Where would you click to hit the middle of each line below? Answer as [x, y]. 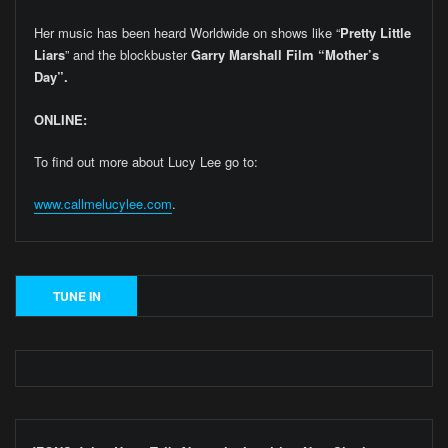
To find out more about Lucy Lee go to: [145, 162]
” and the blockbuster [127, 55]
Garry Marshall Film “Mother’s [284, 55]
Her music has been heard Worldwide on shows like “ [186, 33]
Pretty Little [375, 33]
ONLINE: [60, 119]
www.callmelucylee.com [102, 204]
